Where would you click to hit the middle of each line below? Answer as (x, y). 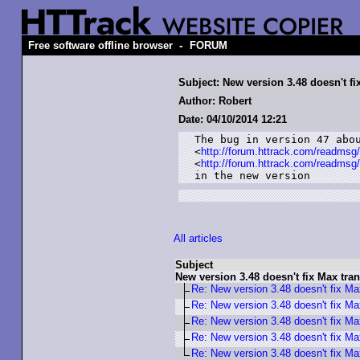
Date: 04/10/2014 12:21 (233, 119)
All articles (198, 238)
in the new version (252, 176)
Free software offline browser (100, 45)
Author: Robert (215, 101)
